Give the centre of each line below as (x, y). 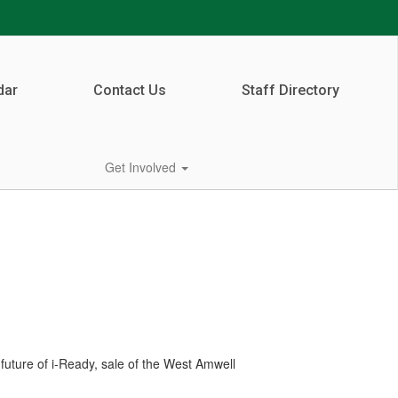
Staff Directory (290, 90)
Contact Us (129, 90)
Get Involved (142, 167)
